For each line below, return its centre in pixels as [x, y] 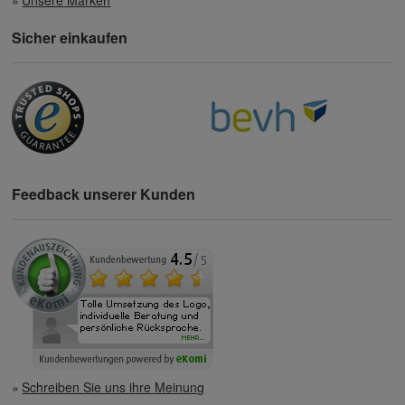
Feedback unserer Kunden [104, 193]
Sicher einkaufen [70, 37]
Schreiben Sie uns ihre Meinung [113, 386]
